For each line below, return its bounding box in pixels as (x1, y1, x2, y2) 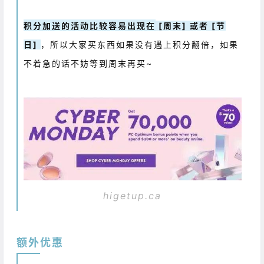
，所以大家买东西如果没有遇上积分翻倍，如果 (41, 39, 239, 50)
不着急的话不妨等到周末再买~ (24, 58, 153, 69)
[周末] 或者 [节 (156, 21, 226, 31)
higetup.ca (103, 189, 162, 202)
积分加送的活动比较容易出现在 (24, 21, 156, 31)
